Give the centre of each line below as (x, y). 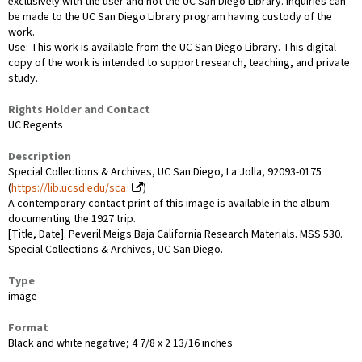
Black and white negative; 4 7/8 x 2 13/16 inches (120, 343)
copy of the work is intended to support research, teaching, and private (179, 63)
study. (23, 78)
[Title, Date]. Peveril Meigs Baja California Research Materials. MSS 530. (175, 234)
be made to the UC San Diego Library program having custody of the (170, 17)
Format (28, 328)
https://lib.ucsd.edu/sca (69, 188)
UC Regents (36, 125)
